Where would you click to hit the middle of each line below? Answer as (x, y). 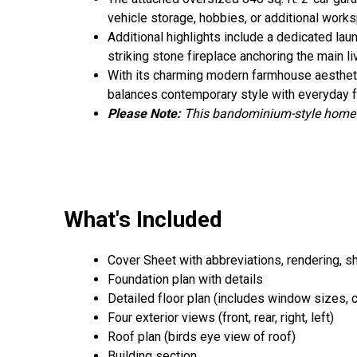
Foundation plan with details (185, 279)
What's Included (143, 219)
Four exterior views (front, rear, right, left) (221, 317)
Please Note (142, 114)
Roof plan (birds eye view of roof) (202, 336)
